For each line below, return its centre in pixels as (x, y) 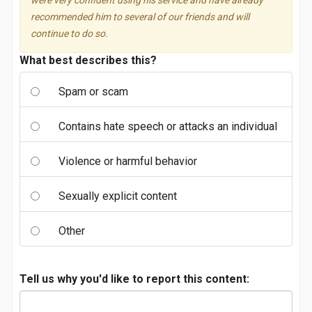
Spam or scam (93, 92)
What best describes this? (88, 60)
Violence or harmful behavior (128, 161)
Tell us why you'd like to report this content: (134, 279)
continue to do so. (70, 33)
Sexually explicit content (118, 196)
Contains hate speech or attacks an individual (168, 126)
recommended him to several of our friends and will (140, 17)
